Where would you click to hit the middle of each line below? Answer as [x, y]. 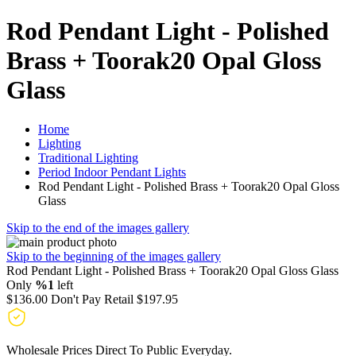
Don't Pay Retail [92, 299]
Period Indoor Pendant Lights [112, 172]
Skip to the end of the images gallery [98, 227]
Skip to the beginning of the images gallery [114, 256]
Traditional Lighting [88, 157]
